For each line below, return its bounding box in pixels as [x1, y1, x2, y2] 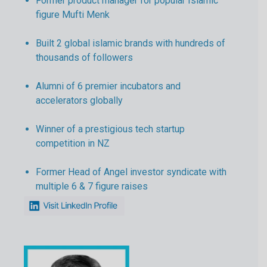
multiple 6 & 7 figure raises [36, 180, 148, 192]
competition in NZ [36, 137, 110, 149]
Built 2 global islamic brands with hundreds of [36, 37, 225, 49]
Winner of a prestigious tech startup [36, 123, 185, 135]
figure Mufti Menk [36, 8, 110, 20]
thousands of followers [36, 51, 133, 63]
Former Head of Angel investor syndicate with [36, 166, 226, 178]
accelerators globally [36, 94, 123, 106]
